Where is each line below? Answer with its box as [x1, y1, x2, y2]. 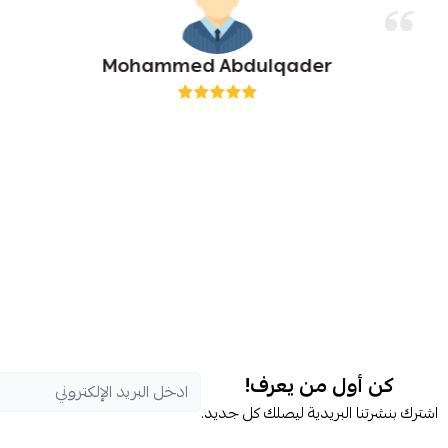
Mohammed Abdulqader [102, 49, 333, 83]
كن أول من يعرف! [245, 367, 394, 404]
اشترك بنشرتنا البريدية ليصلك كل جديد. [201, 399, 438, 427]
